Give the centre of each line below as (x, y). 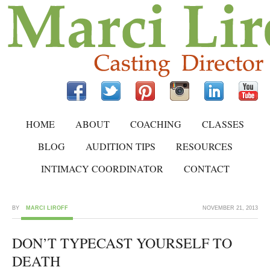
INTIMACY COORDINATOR (102, 168)
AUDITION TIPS (120, 146)
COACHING (156, 124)
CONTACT (206, 168)
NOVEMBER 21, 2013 (230, 208)
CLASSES (223, 124)
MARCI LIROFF (47, 208)
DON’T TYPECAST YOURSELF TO (122, 243)
